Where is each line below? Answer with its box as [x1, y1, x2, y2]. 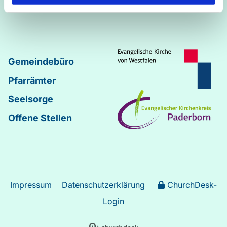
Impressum [10, 180, 52, 191]
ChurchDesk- [167, 180, 217, 191]
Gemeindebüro [8, 56, 74, 67]
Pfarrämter [8, 75, 56, 86]
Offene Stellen [8, 112, 72, 124]
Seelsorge [8, 94, 53, 105]
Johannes [8, 4, 44, 14]
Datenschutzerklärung [62, 180, 145, 191]
